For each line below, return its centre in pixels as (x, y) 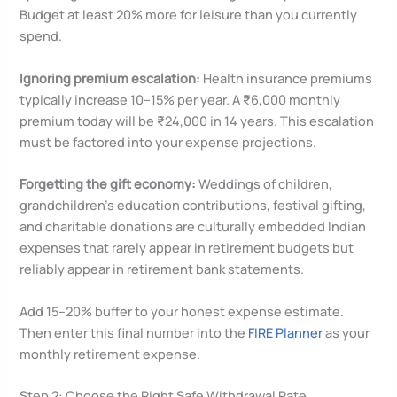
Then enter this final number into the (134, 332)
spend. (41, 36)
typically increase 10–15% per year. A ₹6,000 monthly (180, 99)
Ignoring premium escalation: (110, 78)
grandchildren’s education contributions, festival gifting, (193, 205)
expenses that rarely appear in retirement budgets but (187, 248)
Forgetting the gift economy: (108, 184)
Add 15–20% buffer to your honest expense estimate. (182, 311)
